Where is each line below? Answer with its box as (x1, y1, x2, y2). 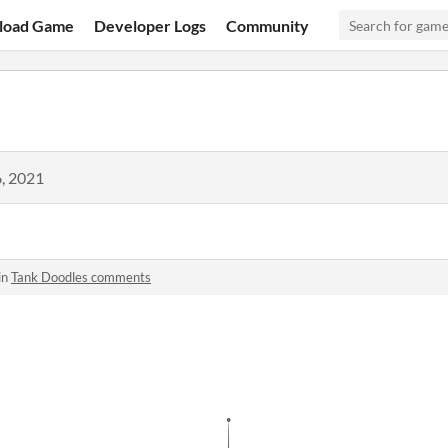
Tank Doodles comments (11, 269, 151, 285)
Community (226, 15, 310, 35)
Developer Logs (94, 15, 207, 35)
